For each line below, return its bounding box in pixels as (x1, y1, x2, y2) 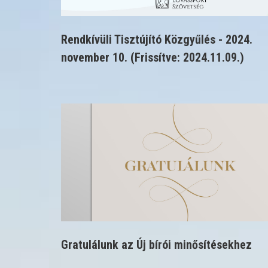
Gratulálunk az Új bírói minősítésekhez (61, 237, 252, 252)
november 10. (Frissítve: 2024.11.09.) (61, 50, 244, 65)
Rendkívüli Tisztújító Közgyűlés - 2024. (61, 32, 252, 47)
